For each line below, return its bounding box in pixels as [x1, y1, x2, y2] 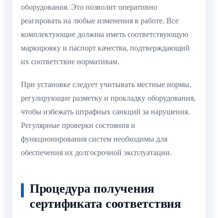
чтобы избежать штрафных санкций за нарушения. [21, 107, 190, 116]
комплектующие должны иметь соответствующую [21, 30, 188, 39]
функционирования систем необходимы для [21, 134, 167, 143]
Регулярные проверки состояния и [21, 121, 135, 129]
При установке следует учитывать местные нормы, [21, 80, 191, 89]
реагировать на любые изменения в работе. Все [21, 17, 179, 25]
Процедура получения [30, 181, 155, 196]
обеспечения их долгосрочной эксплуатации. [21, 148, 172, 157]
